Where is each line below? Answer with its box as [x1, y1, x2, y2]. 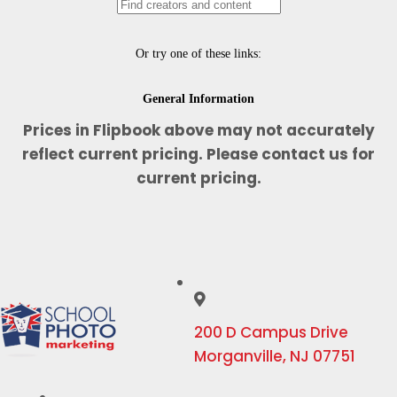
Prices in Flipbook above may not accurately [22, 120, 375, 141]
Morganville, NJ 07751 [193, 346, 355, 367]
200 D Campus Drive [193, 322, 348, 343]
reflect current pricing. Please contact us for [22, 144, 375, 165]
